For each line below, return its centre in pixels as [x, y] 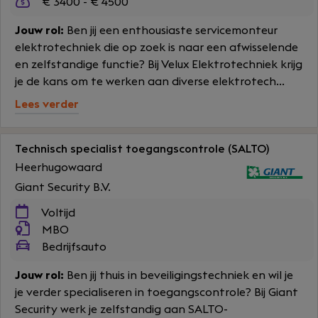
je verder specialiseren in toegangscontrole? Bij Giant [157, 292]
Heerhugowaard [59, 168]
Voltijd [57, 213]
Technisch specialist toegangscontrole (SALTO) [142, 149]
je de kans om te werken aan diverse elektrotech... [150, 82]
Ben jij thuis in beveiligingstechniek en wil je [179, 275]
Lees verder [47, 104]
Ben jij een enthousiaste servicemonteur [171, 31]
